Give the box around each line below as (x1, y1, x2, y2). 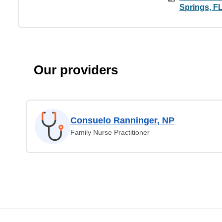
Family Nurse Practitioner (70, 128, 150, 136)
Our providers (34, 62, 118, 77)
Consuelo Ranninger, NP (70, 115, 174, 125)
